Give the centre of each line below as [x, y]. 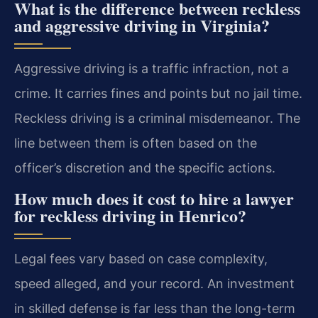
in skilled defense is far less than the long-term [155, 309]
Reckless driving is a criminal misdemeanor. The [157, 118]
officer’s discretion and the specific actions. [145, 168]
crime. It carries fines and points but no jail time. [158, 93]
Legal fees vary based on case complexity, [141, 259]
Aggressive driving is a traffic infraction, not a [152, 68]
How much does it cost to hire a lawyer [154, 199]
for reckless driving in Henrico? [130, 216]
